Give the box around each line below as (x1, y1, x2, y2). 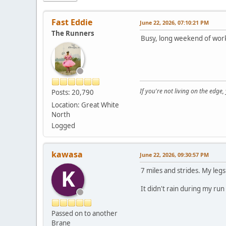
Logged (51, 121, 75, 130)
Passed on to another (51, 209, 118, 218)
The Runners (51, 29, 94, 38)
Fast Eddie (51, 17, 92, 28)
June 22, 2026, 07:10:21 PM (140, 19, 209, 26)
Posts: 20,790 (51, 88, 94, 97)
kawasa (51, 149, 83, 160)
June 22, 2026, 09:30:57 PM (140, 151, 209, 158)
